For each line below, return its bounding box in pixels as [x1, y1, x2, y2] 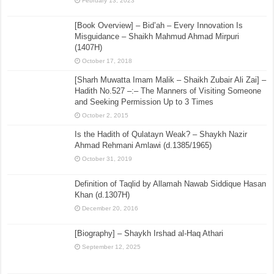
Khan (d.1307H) [75, 190, 130, 199]
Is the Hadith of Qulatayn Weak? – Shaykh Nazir [75, 129, 248, 139]
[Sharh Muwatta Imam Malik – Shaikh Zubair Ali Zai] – [75, 75, 267, 84]
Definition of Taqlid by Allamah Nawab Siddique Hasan [75, 179, 267, 188]
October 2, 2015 [82, 111, 129, 119]
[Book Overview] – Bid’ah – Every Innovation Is [75, 20, 243, 30]
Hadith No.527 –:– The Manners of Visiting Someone [75, 86, 262, 95]
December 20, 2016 [82, 204, 139, 212]
